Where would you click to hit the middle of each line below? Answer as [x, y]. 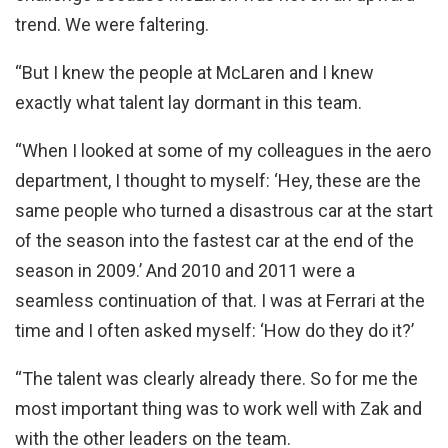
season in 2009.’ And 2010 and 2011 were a [185, 271]
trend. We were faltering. [112, 25]
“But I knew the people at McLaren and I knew [194, 73]
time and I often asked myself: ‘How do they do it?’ [214, 331]
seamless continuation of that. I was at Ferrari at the [220, 301]
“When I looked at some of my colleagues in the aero [223, 151]
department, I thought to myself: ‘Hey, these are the [218, 181]
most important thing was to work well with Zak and [218, 409]
